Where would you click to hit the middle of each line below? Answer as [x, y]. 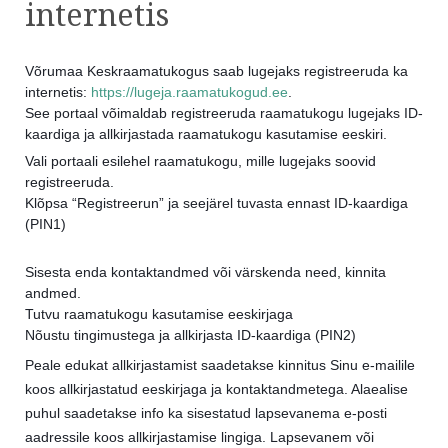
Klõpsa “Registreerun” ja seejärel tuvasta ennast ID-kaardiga [216, 203]
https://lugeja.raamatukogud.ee [189, 92]
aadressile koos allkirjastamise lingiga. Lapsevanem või [199, 437]
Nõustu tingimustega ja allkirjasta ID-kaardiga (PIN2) [190, 335]
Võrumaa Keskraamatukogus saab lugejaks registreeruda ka [216, 71]
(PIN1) [45, 224]
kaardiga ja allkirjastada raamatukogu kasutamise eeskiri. [206, 134]
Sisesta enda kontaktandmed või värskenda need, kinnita [205, 272]
